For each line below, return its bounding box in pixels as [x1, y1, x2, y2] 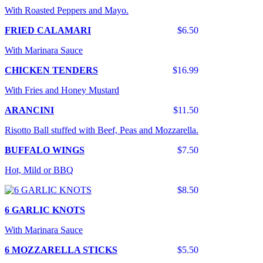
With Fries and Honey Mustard [5, 85, 119, 96]
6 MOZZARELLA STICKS [5, 245, 117, 255]
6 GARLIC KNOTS [5, 205, 85, 215]
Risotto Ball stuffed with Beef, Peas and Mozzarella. [5, 125, 198, 136]
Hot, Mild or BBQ [5, 165, 73, 176]
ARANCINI [5, 105, 54, 116]
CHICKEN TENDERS [5, 65, 98, 76]
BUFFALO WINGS [5, 145, 85, 156]
